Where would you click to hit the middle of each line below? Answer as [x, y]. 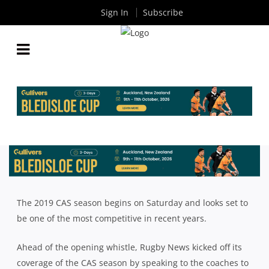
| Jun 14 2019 [162, 167]
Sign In [114, 12]
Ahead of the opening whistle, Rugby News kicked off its [129, 247]
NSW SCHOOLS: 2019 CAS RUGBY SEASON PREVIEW [134, 153]
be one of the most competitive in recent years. [112, 218]
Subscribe [163, 12]
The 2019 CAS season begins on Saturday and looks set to [132, 202]
